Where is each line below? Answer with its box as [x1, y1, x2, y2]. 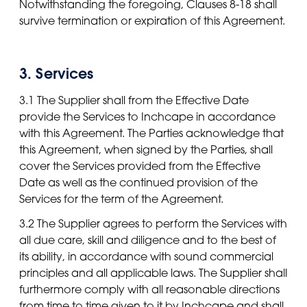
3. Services [19, 64, 93, 83]
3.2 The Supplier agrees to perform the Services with [19, 217, 287, 231]
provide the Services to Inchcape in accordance [19, 109, 275, 123]
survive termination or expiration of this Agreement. [19, 13, 285, 27]
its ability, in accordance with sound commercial [19, 249, 273, 264]
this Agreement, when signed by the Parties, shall [19, 142, 273, 156]
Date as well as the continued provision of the [19, 175, 258, 189]
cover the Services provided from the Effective [19, 158, 260, 173]
